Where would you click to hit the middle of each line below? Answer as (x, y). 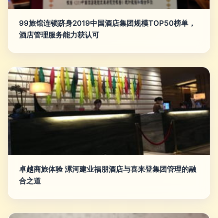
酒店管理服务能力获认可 (59, 35)
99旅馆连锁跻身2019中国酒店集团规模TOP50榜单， (107, 23)
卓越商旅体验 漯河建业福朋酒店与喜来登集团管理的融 (108, 169)
